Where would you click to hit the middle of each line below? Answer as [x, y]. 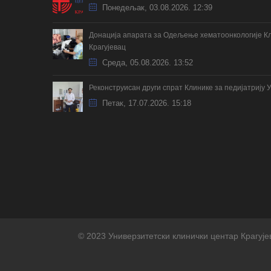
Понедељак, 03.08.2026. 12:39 [156, 7]
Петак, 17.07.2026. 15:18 [145, 103]
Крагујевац [107, 47]
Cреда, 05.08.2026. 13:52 [146, 62]
